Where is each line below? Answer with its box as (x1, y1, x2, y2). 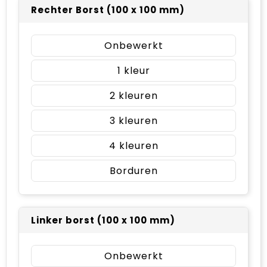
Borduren (109, 163, 158, 178)
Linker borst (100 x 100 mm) (31, 213, 175, 226)
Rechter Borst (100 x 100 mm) (31, 3, 185, 16)
